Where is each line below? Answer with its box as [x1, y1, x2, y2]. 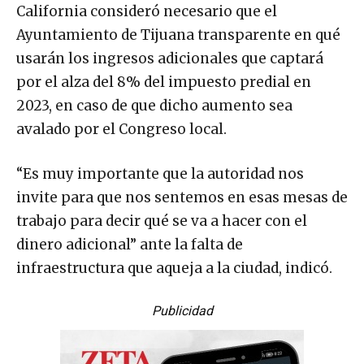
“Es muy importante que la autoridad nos [16, 165, 304, 183]
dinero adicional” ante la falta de [16, 236, 243, 253]
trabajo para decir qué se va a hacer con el [16, 212, 307, 230]
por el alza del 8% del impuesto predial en [16, 73, 311, 91]
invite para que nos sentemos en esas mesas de [16, 188, 348, 206]
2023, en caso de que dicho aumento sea [16, 97, 292, 115]
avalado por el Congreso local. [16, 120, 227, 138]
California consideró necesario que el [16, 2, 277, 20]
